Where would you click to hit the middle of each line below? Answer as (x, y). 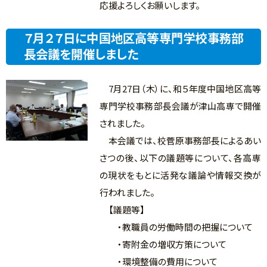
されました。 (122, 123)
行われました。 (127, 192)
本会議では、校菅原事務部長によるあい (180, 140)
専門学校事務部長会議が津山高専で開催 (180, 106)
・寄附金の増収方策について (163, 244)
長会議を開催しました (81, 54)
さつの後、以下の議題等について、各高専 (180, 158)
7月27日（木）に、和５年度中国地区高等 (180, 89)
